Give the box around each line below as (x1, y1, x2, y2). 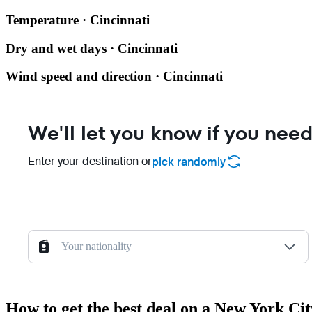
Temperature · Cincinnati (6, 13, 150, 28)
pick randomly (152, 154, 226, 169)
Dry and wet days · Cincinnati (6, 40, 178, 56)
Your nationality (61, 240, 132, 253)
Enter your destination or (28, 154, 152, 169)
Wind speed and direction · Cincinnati (6, 69, 223, 84)
